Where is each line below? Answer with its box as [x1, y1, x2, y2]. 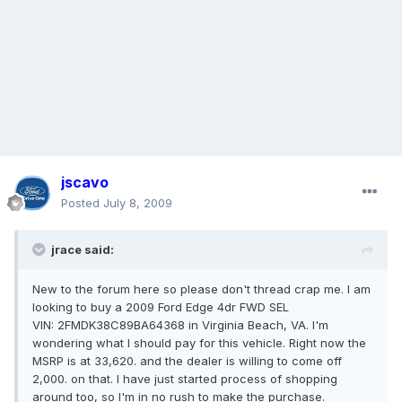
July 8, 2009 [103, 196, 172, 211]
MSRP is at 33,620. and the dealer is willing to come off [32, 354, 342, 369]
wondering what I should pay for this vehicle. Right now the [32, 336, 366, 351]
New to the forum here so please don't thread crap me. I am [32, 282, 371, 297]
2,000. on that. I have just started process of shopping [32, 371, 337, 387]
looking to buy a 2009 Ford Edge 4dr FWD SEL [32, 300, 289, 315]
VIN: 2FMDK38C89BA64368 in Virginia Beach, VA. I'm [32, 318, 328, 333]
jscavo [61, 173, 109, 192]
